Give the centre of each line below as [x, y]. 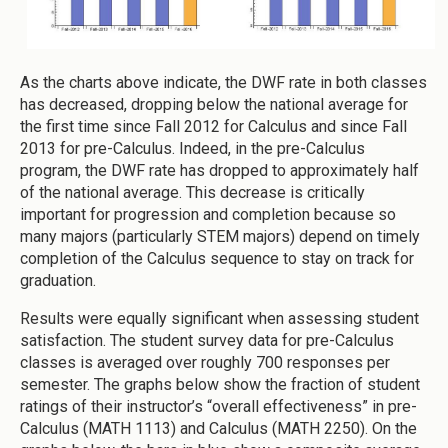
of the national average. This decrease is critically [192, 192]
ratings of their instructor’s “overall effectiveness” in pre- [218, 406]
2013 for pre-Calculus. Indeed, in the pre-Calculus [192, 148]
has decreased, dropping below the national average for [214, 104]
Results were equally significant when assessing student [219, 318]
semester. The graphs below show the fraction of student [220, 384]
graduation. [58, 280]
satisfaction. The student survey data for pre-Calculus [207, 340]
